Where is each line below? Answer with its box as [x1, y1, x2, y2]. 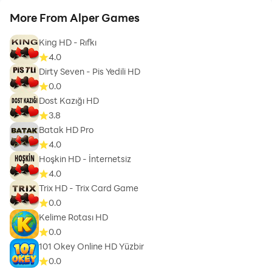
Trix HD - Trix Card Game [39, 182, 138, 194]
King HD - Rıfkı [39, 36, 97, 49]
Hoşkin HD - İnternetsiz [39, 153, 131, 165]
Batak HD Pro [39, 124, 93, 136]
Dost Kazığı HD [39, 95, 99, 107]
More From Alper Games [10, 10, 140, 25]
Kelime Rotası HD [39, 211, 108, 223]
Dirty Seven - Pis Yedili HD [39, 66, 140, 78]
